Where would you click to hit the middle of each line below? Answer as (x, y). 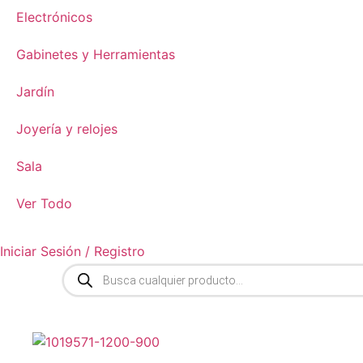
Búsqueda (92, 270)
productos (93, 296)
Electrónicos (54, 17)
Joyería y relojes (67, 129)
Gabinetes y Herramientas (96, 54)
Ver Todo (44, 203)
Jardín (35, 92)
